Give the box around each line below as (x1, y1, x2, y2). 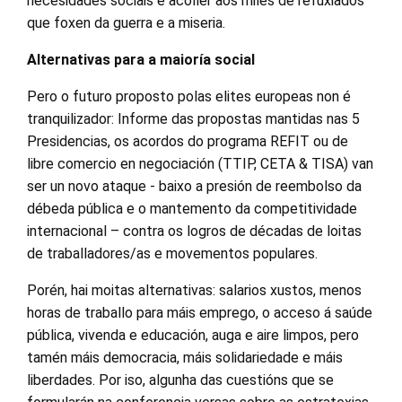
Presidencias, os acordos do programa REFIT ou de (27, 132, 348, 150)
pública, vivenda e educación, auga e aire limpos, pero (27, 326, 359, 344)
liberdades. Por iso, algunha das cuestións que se (27, 371, 334, 389)
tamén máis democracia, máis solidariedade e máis (27, 348, 343, 366)
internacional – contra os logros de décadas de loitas (27, 222, 362, 240)
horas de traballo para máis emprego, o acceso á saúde (27, 303, 372, 321)
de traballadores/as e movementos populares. (27, 244, 318, 262)
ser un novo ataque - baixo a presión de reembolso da (27, 177, 362, 195)
